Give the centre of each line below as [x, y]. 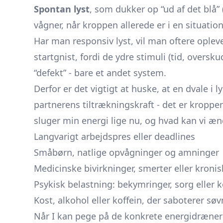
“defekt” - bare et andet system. [100, 73]
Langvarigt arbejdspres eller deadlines [114, 136]
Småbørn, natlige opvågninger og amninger [126, 152]
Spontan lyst [62, 9]
